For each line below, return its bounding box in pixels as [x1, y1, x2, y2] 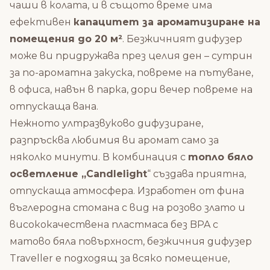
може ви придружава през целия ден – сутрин [10, 50, 253, 62]
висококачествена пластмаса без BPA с [10, 219, 218, 231]
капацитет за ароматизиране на [74, 16, 260, 28]
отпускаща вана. [10, 101, 98, 113]
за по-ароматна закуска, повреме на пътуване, [10, 67, 253, 79]
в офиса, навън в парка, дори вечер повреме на [10, 84, 253, 96]
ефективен [10, 16, 74, 28]
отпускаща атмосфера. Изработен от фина [10, 185, 244, 197]
